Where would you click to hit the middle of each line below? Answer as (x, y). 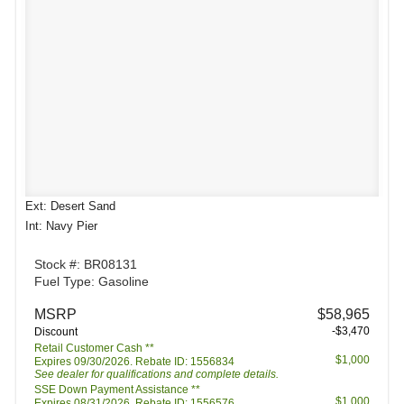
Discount (56, 332)
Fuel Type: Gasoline (92, 281)
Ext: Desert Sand (70, 206)
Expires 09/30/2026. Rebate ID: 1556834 (134, 362)
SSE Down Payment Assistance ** (117, 390)
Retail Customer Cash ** (94, 348)
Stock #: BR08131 (86, 264)
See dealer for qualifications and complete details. (156, 374)
